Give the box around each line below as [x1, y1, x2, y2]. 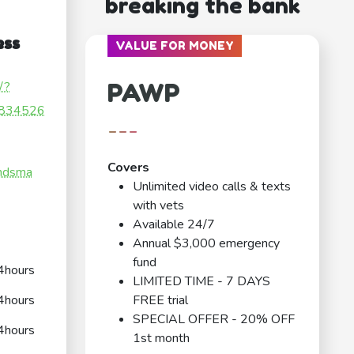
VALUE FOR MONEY [115, 39, 234, 53]
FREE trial [133, 292, 188, 310]
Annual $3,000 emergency [133, 235, 280, 253]
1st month [133, 330, 190, 348]
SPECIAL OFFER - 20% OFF [133, 311, 295, 329]
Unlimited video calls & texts [133, 178, 291, 196]
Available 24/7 [133, 216, 215, 234]
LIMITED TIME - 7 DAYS [133, 273, 270, 291]
